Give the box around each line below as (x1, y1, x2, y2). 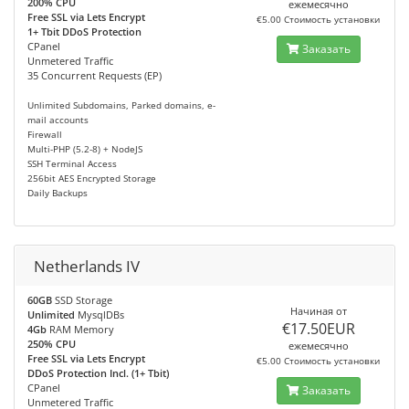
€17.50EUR (281, 319, 355, 339)
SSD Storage (52, 293, 112, 307)
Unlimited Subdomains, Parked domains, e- (27, 100, 215, 111)
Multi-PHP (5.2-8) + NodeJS (27, 143, 142, 155)
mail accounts (27, 114, 89, 126)
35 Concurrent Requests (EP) (27, 68, 162, 82)
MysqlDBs (75, 308, 124, 321)
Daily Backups (27, 187, 88, 199)
